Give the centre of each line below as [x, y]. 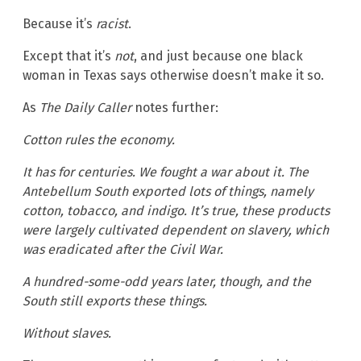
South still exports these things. [116, 301]
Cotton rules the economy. [99, 139]
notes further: [175, 107]
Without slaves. [68, 333]
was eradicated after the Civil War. [123, 249]
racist [112, 23]
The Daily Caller [85, 107]
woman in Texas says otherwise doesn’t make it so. [173, 75]
